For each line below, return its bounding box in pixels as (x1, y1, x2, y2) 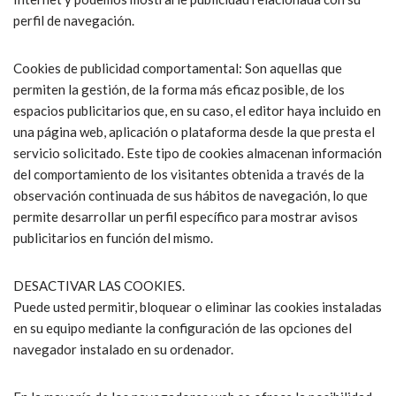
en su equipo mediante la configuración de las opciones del (13, 320, 352, 337)
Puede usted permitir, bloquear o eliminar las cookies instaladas (13, 299, 382, 316)
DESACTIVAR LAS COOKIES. (13, 278, 185, 294)
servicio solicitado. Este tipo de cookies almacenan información (13, 145, 382, 162)
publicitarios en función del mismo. (13, 230, 213, 247)
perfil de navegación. (13, 12, 134, 29)
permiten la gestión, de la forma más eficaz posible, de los (13, 81, 345, 98)
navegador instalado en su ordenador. (13, 341, 233, 358)
